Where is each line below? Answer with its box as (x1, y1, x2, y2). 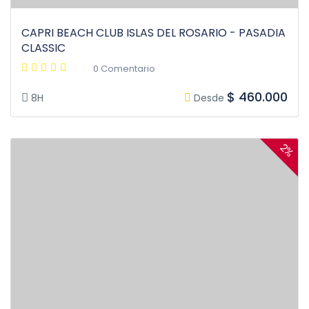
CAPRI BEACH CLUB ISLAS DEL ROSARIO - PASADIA (21, 25, 286, 41)
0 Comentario (93, 62, 155, 76)
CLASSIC (21, 40, 66, 57)
